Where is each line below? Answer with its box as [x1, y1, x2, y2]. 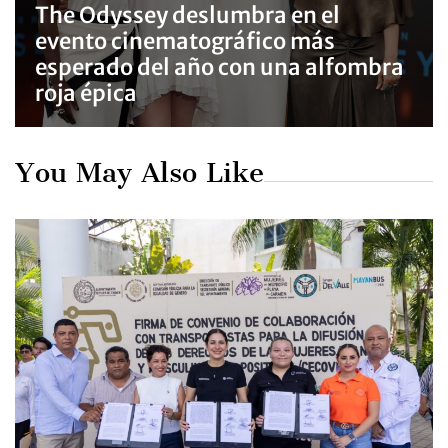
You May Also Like [15, 156, 264, 190]
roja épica [35, 79, 137, 108]
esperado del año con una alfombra [35, 53, 404, 82]
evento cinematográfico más [35, 27, 335, 56]
